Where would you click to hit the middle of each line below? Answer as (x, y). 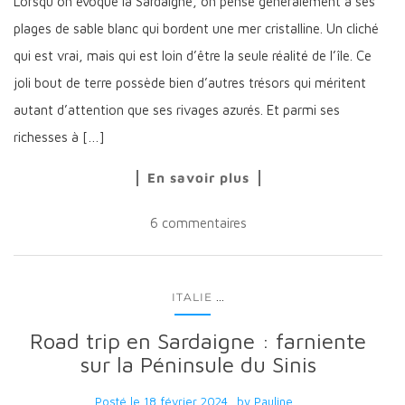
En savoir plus (198, 178)
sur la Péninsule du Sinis (198, 365)
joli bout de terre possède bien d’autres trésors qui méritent (190, 83)
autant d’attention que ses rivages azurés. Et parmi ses (177, 110)
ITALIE (192, 297)
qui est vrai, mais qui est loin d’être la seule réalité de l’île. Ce (193, 56)
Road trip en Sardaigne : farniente (198, 341)
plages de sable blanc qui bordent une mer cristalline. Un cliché (196, 29)
